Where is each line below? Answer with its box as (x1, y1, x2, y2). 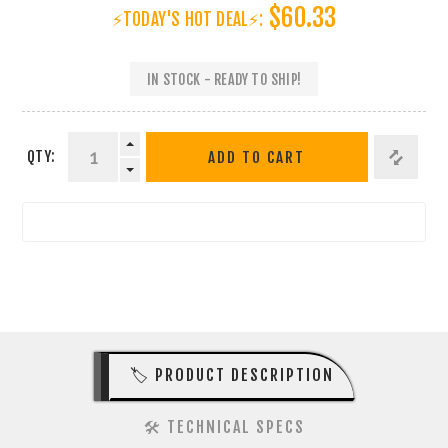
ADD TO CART (208, 147, 306, 167)
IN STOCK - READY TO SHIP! (147, 70, 301, 88)
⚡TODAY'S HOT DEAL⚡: (111, 9, 264, 31)
